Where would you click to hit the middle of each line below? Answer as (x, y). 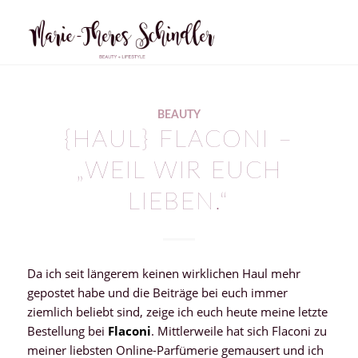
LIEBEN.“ (179, 202)
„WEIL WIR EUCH (179, 171)
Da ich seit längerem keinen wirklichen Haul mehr (163, 273)
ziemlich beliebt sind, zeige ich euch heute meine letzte (177, 311)
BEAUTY (179, 115)
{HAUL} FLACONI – (179, 140)
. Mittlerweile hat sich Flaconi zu (239, 330)
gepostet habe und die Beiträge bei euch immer (157, 292)
